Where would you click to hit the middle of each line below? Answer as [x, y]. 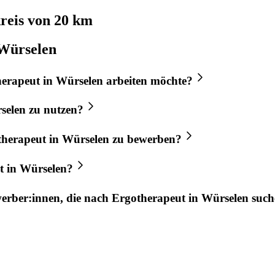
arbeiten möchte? [148, 80]
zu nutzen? [55, 110]
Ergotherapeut [149, 198]
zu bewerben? [145, 139]
